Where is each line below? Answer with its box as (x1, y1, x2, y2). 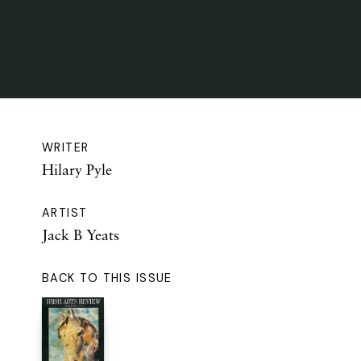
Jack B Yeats (42, 226, 119, 244)
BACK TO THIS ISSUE (42, 271, 172, 286)
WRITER (42, 140, 89, 156)
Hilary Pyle (42, 160, 112, 179)
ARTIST (42, 205, 88, 221)
